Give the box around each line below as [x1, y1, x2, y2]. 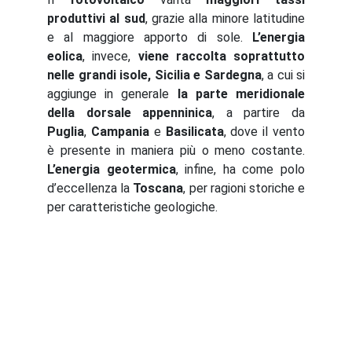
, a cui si [261, 68, 305, 82]
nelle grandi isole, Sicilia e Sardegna [47, 68, 262, 82]
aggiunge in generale [47, 86, 178, 101]
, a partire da [212, 105, 306, 120]
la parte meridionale [177, 86, 306, 101]
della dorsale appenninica [47, 105, 213, 120]
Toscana [133, 181, 184, 196]
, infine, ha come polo [175, 162, 306, 177]
